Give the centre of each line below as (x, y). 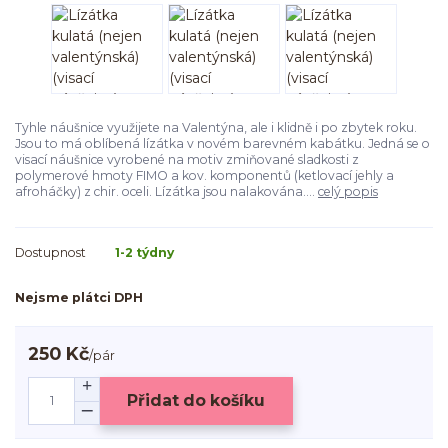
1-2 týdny (144, 252)
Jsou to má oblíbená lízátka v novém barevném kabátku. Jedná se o (222, 144)
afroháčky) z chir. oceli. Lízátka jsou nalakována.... (166, 192)
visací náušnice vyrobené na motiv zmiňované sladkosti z (187, 160)
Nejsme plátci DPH (79, 298)
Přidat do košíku (196, 401)
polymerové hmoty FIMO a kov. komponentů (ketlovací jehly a (204, 176)
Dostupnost (50, 252)
